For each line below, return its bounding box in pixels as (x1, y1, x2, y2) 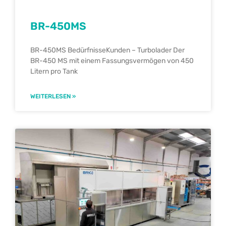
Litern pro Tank (30, 67, 78, 76)
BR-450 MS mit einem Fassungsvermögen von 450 (30, 56, 194, 66)
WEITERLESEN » (30, 93, 76, 100)
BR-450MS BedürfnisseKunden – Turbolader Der (30, 46, 185, 55)
